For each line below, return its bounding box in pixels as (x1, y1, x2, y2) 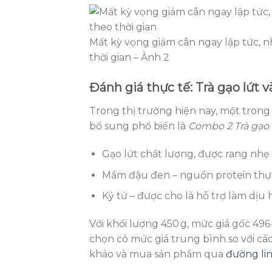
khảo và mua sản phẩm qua (89, 248, 226, 260)
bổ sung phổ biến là (89, 120, 188, 132)
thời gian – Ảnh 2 (89, 52, 169, 64)
